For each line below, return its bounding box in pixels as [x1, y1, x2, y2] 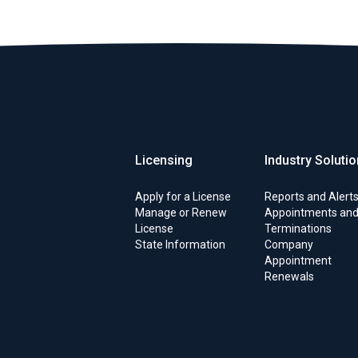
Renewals [264, 270, 314, 283]
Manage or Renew [135, 206, 227, 219]
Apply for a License [135, 190, 231, 203]
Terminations [264, 222, 332, 235]
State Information [135, 238, 225, 251]
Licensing [135, 153, 193, 168]
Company [264, 238, 313, 251]
